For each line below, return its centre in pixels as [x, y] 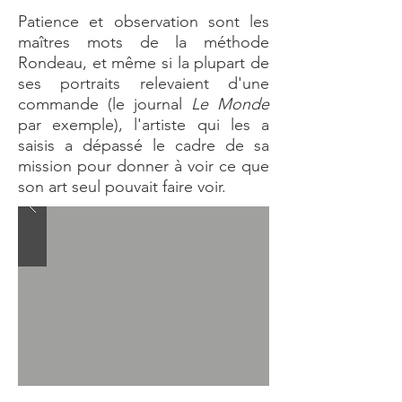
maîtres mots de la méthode [144, 42]
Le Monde [230, 104]
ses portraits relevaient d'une [144, 83]
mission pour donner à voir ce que [144, 166]
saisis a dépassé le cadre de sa [144, 145]
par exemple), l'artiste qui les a [144, 125]
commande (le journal [105, 104]
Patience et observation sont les [144, 22]
